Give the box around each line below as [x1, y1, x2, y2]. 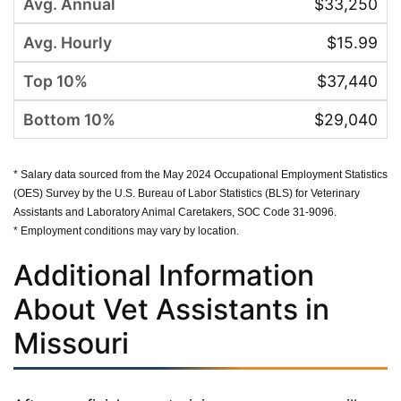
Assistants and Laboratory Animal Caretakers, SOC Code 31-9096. [13, 205, 337, 218]
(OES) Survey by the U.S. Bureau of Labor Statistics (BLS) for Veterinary [13, 186, 360, 200]
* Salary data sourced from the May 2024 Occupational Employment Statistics [13, 167, 388, 181]
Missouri [13, 325, 129, 361]
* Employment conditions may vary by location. [13, 224, 239, 237]
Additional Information [13, 257, 314, 293]
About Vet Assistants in [13, 291, 329, 327]
